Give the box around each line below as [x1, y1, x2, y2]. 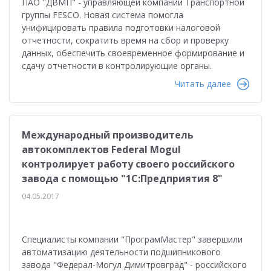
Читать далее [175, 78, 231, 90]
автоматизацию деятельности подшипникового [22, 246, 221, 258]
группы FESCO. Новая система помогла [22, 9, 183, 21]
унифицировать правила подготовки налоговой [22, 22, 220, 33]
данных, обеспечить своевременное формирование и [22, 47, 244, 59]
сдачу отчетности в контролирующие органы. [22, 60, 212, 71]
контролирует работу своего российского [22, 157, 235, 171]
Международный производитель [22, 128, 194, 142]
